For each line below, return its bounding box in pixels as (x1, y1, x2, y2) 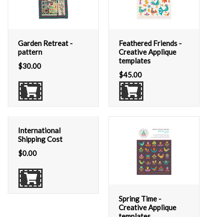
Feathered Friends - (119, 39, 182, 47)
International (18, 126, 61, 135)
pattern (18, 47, 43, 56)
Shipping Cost (18, 135, 63, 143)
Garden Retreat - (18, 39, 73, 47)
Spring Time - (119, 194, 161, 203)
